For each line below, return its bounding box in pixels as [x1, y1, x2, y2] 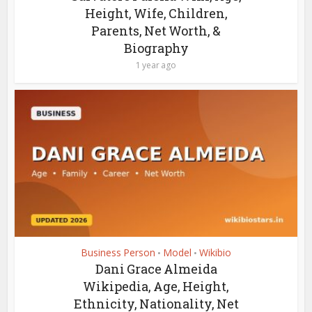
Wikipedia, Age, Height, [83, 277, 229, 295]
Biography [123, 39, 189, 56]
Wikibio [199, 245, 231, 259]
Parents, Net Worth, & [91, 22, 221, 39]
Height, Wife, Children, [84, 4, 228, 22]
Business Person [81, 245, 155, 259]
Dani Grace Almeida [95, 260, 217, 277]
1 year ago [136, 58, 176, 71]
